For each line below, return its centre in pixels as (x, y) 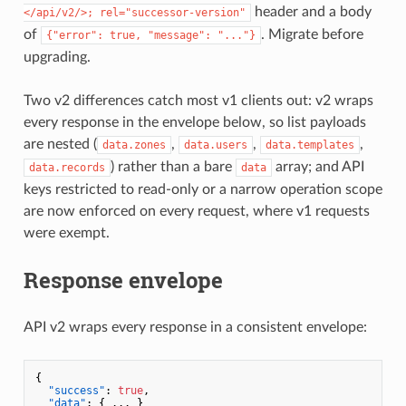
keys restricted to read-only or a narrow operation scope (203, 189)
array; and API (318, 166)
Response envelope (123, 280)
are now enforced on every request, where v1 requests (196, 211)
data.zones (134, 145)
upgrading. (57, 57)
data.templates (309, 145)
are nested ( (60, 144)
